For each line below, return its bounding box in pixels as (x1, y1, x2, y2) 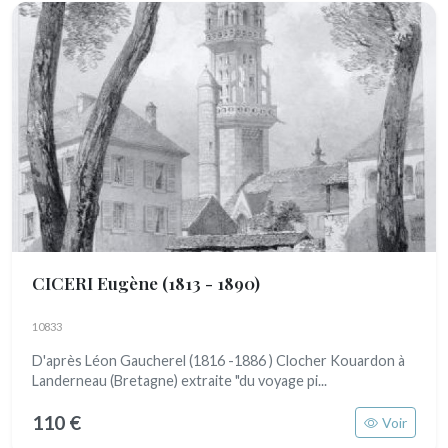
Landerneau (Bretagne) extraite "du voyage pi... (32, 372, 327, 389)
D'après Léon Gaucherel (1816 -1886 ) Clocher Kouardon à (32, 352, 405, 369)
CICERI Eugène (32, 271, 162, 294)
